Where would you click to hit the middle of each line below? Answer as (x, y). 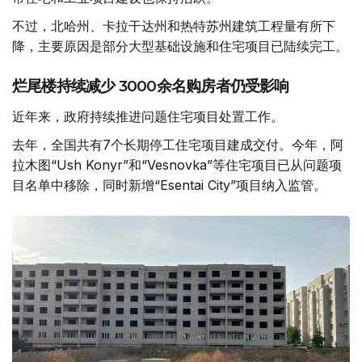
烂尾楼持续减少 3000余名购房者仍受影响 (151, 86)
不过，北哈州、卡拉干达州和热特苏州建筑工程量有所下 (174, 26)
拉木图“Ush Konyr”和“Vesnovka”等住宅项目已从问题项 (177, 165)
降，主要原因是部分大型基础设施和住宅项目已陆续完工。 (180, 46)
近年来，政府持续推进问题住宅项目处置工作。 (148, 117)
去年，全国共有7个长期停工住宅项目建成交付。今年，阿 (178, 145)
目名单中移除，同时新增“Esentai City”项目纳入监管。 (169, 185)
